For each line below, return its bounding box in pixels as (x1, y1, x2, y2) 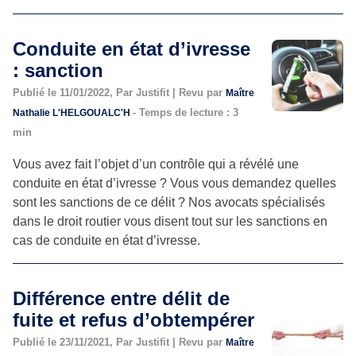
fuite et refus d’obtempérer (13, 308, 254, 331)
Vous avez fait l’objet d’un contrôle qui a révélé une (13, 157, 299, 171)
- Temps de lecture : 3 (133, 106, 238, 118)
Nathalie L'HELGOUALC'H (13, 106, 133, 118)
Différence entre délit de (13, 287, 230, 309)
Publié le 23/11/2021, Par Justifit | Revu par (13, 335, 226, 348)
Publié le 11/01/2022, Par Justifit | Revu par (13, 86, 226, 99)
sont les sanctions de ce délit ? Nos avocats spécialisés (13, 195, 325, 209)
